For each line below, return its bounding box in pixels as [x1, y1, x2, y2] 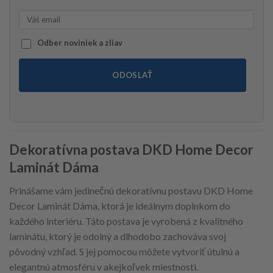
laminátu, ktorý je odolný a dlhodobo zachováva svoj [9, 230, 226, 243]
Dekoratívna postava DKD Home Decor [9, 141, 253, 158]
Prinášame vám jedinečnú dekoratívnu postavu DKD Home [9, 185, 253, 197]
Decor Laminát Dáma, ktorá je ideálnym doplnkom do [9, 200, 230, 212]
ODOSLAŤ [112, 70, 153, 80]
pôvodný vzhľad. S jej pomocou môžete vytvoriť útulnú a [9, 246, 239, 258]
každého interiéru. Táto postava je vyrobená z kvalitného [9, 215, 243, 227]
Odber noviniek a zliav [37, 38, 122, 48]
